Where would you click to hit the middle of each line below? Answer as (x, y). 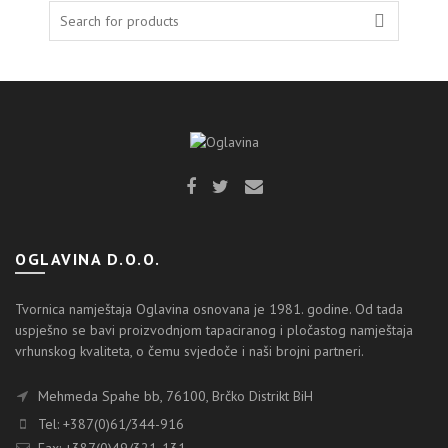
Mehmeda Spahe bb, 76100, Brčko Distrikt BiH (173, 396)
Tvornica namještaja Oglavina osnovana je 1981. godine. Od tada (209, 309)
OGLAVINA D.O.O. (88, 259)
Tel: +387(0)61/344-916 (109, 424)
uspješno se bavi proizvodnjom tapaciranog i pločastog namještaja (214, 330)
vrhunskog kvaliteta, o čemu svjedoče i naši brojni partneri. (189, 351)
